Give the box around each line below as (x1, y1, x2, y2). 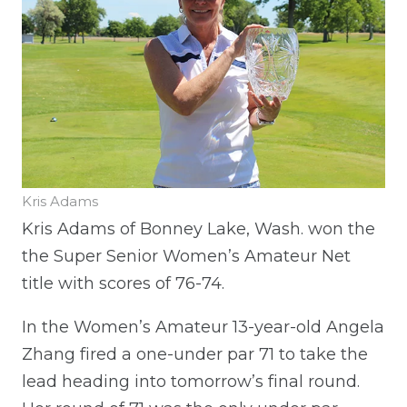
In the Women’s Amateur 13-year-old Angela (22, 316, 384, 337)
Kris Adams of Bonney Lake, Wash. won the (22, 218, 375, 239)
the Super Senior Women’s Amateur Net (22, 245, 351, 266)
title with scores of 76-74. (22, 273, 224, 293)
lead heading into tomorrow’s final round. (22, 371, 360, 392)
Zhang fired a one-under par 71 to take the (22, 343, 368, 364)
